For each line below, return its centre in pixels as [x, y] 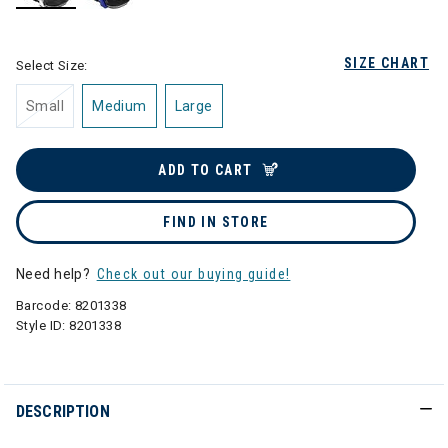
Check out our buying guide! [193, 274]
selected [75, 19]
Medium [119, 106]
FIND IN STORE [216, 222]
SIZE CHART [386, 63]
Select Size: [52, 65]
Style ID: [43, 325]
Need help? [55, 274]
